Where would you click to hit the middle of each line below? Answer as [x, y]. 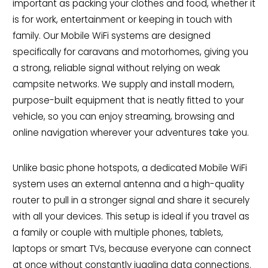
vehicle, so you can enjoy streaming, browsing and [123, 117]
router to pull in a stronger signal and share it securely [131, 200]
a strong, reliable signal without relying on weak [116, 68]
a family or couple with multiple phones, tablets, [118, 233]
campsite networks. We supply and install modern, [123, 84]
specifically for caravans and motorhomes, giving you [130, 52]
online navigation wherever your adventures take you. [130, 133]
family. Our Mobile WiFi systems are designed [111, 36]
